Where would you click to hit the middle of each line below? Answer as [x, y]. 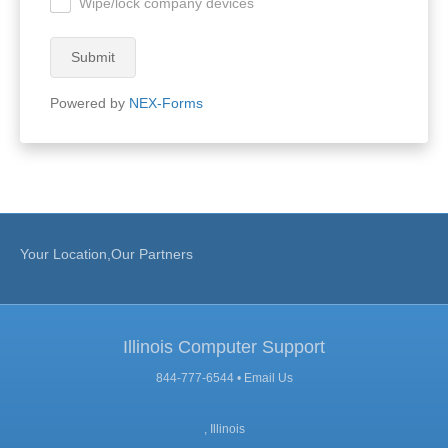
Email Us [268, 377]
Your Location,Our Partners [106, 253]
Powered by [89, 102]
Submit [93, 56]
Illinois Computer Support [224, 346]
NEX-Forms [166, 102]
